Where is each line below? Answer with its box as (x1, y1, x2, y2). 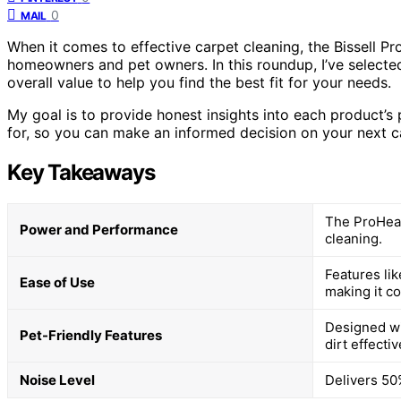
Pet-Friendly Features (20, 326, 162, 344)
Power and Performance (20, 220, 178, 238)
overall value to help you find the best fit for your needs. (7, 73, 391, 91)
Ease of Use (20, 273, 95, 291)
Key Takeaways (7, 158, 155, 185)
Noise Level (20, 371, 95, 388)
